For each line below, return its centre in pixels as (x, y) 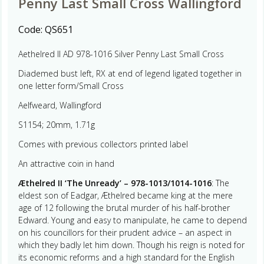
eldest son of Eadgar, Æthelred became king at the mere (125, 195)
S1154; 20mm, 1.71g (56, 124)
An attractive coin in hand (66, 163)
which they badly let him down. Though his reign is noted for (131, 245)
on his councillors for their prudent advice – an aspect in (125, 232)
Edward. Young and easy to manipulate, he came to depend (132, 220)
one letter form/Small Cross (71, 85)
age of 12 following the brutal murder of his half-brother (124, 207)
